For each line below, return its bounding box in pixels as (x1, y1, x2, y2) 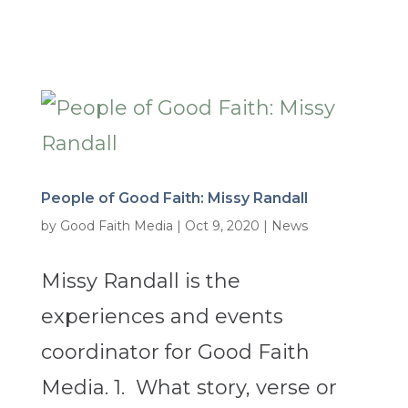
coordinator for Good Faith (40, 340, 310, 365)
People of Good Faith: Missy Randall (40, 189, 308, 208)
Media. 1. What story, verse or (40, 375, 337, 401)
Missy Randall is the (40, 269, 240, 294)
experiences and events (40, 304, 283, 330)
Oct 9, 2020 (184, 218, 260, 235)
